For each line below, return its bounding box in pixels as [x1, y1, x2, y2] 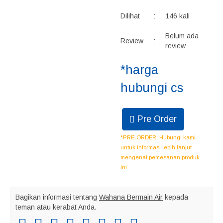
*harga [120, 63, 159, 77]
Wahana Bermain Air [99, 193, 163, 201]
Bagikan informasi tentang [15, 193, 99, 201]
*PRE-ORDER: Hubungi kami [120, 134, 196, 140]
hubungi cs [120, 81, 184, 95]
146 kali [165, 12, 190, 20]
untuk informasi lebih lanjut [120, 144, 192, 150]
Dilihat [120, 12, 140, 20]
